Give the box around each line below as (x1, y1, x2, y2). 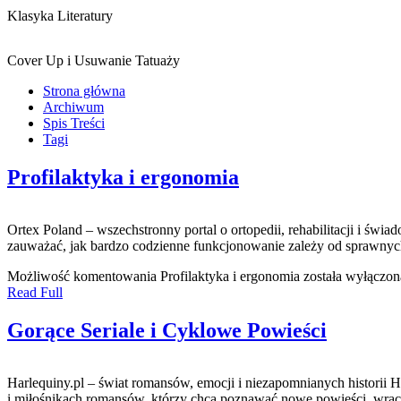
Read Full (7, 284, 63, 300)
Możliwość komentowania (7, 268, 160, 284)
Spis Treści (43, 115, 105, 131)
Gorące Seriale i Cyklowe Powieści (7, 318, 327, 342)
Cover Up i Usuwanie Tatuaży (7, 52, 180, 68)
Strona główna (43, 82, 125, 98)
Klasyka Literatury (7, 7, 113, 23)
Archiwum (43, 98, 104, 115)
